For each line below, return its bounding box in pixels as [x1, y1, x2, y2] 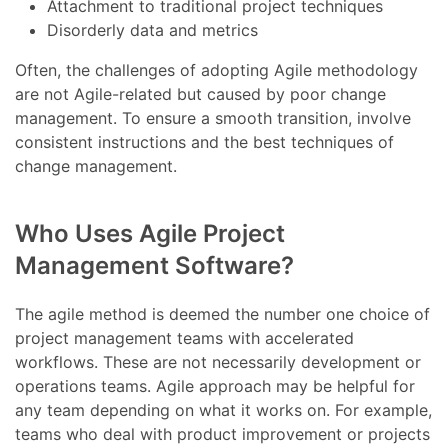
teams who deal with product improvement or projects [15, 424, 431, 445]
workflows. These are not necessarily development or [15, 352, 422, 373]
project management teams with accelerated [15, 328, 355, 349]
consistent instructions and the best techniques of [15, 132, 395, 153]
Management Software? [15, 251, 295, 281]
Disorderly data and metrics [47, 20, 259, 41]
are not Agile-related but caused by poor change [15, 84, 387, 105]
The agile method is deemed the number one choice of [15, 304, 431, 325]
